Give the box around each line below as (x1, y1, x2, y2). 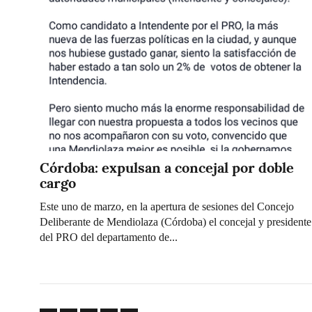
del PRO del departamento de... (40, 231, 178, 244)
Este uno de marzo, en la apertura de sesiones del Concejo (40, 201, 294, 213)
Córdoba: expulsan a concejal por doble (40, 158, 294, 177)
